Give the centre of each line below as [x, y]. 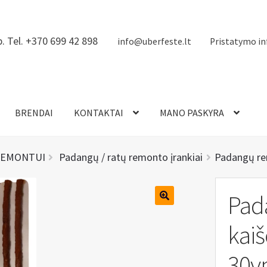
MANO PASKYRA [192, 113]
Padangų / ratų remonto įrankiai [131, 157]
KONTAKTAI [98, 113]
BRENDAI [34, 113]
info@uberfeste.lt [154, 41]
